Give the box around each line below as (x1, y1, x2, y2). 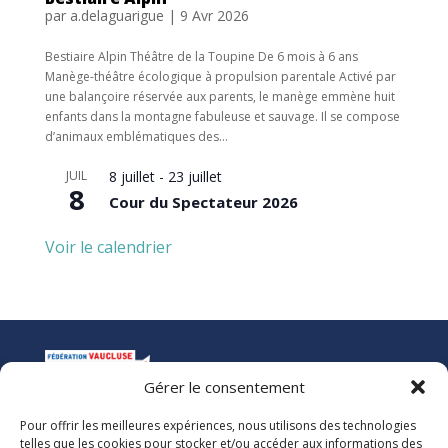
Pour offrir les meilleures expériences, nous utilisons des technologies (20, 417, 416, 434)
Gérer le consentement (143, 377, 305, 397)
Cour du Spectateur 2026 (108, 191, 298, 212)
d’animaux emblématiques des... (44, 127, 228, 145)
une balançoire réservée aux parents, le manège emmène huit (44, 87, 395, 105)
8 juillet (108, 166, 155, 186)
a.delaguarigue (69, 5, 164, 25)
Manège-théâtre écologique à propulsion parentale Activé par (44, 67, 396, 85)
